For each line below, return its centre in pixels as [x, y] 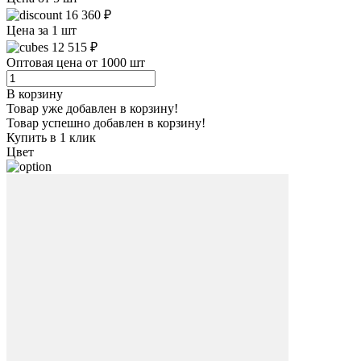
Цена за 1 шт [41, 30]
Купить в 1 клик [51, 137]
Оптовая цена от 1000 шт [76, 62]
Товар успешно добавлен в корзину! [106, 122]
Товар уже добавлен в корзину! [92, 108]
